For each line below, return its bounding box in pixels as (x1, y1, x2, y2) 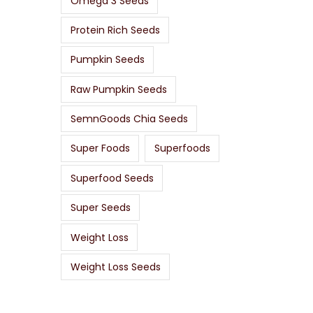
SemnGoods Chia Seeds (70, 112, 188, 126)
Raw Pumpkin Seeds (70, 82, 167, 96)
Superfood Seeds (70, 170, 154, 185)
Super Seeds (70, 201, 131, 215)
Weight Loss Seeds (70, 259, 161, 274)
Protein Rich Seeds (70, 22, 160, 37)
